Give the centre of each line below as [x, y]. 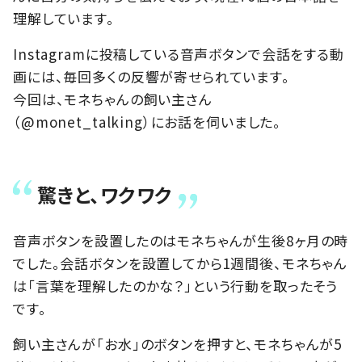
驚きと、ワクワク [105, 194]
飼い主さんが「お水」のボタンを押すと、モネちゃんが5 [178, 343]
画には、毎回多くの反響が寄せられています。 [152, 76]
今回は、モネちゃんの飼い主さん [113, 99]
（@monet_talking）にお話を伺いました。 [147, 121]
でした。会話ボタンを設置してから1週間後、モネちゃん [181, 263]
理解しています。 [64, 18]
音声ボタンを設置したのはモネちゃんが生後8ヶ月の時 [181, 240]
